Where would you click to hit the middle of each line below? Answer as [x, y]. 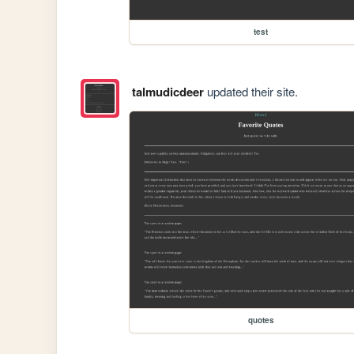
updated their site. [250, 91]
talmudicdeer [168, 91]
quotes [261, 320]
